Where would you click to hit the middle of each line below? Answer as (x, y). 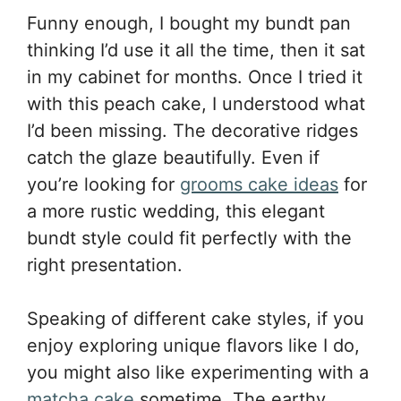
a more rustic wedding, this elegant (176, 211)
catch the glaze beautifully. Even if (173, 158)
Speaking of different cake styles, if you (196, 319)
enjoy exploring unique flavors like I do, (193, 346)
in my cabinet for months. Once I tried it (195, 77)
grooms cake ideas (259, 184)
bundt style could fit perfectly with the (189, 238)
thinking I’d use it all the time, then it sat (196, 50)
